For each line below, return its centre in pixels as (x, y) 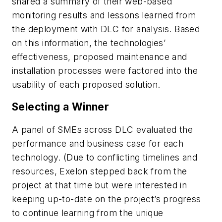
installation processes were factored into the (105, 70)
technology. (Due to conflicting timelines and (105, 158)
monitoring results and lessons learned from (104, 15)
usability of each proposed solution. (86, 84)
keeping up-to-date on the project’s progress (107, 199)
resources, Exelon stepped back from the (100, 171)
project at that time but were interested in (100, 185)
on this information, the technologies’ (89, 43)
